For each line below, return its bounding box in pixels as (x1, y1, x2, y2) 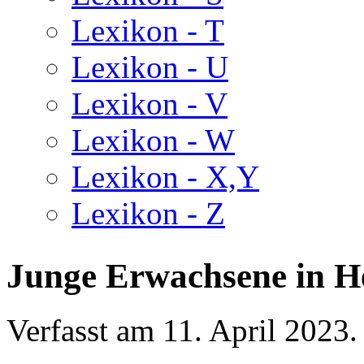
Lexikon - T (71, 13, 224, 48)
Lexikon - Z (71, 196, 225, 231)
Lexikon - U (71, 50, 228, 84)
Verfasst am (6, 312, 162, 348)
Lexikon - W (71, 123, 235, 158)
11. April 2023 (162, 312, 349, 348)
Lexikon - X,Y (71, 159, 259, 194)
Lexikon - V (71, 86, 227, 121)
